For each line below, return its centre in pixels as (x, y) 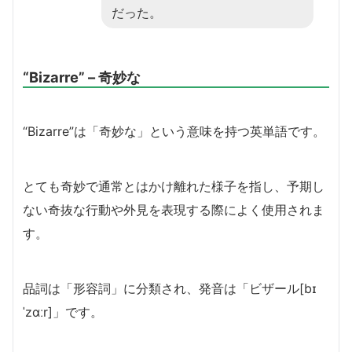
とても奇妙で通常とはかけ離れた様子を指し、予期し (174, 187)
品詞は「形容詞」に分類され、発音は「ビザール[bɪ (170, 289)
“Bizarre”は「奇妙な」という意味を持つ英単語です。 (174, 132)
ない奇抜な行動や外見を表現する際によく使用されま (174, 210)
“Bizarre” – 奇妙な (82, 77)
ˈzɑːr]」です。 (63, 312)
